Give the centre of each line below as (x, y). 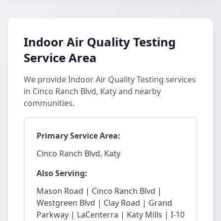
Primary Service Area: (78, 136)
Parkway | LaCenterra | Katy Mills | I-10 (110, 215)
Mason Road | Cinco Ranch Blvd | (99, 191)
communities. (49, 103)
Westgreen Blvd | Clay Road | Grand (104, 203)
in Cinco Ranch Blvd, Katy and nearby (92, 91)
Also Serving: (62, 173)
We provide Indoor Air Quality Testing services (110, 79)
